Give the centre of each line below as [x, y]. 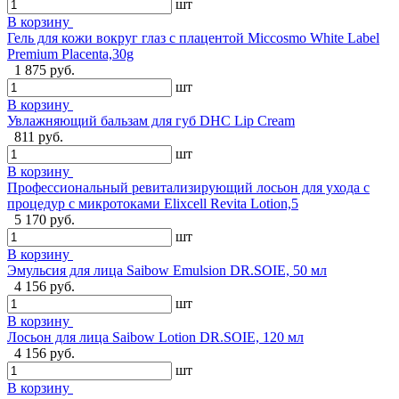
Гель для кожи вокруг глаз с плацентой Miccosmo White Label [193, 37]
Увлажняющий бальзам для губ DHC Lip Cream [151, 120]
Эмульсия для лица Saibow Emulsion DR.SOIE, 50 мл [167, 270]
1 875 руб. [45, 69]
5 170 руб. [45, 219]
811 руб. [39, 136]
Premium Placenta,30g [70, 53]
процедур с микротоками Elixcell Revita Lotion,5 [153, 203]
